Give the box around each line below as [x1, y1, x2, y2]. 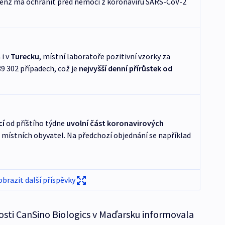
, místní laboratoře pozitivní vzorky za [39, 51, 170, 62]
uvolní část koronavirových [66, 118, 164, 129]
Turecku [10, 51, 39, 62]
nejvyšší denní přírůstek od [77, 63, 172, 74]
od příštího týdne [4, 118, 66, 129]
